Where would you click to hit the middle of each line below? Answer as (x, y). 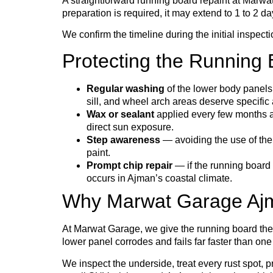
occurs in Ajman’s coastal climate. (159, 179)
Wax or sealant (120, 115)
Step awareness (123, 140)
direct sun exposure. (130, 127)
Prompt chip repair (129, 166)
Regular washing (126, 89)
